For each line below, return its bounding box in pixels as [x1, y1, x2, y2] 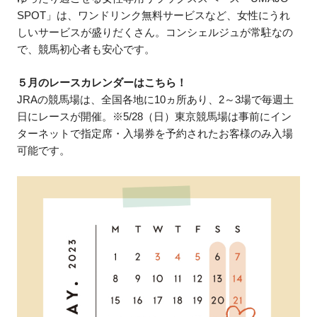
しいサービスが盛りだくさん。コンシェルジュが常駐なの [17, 25, 294, 38]
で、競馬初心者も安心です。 [17, 42, 156, 55]
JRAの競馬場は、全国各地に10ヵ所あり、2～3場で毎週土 [17, 93, 294, 106]
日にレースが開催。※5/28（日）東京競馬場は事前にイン [17, 110, 292, 123]
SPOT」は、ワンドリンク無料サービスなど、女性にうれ [17, 8, 291, 21]
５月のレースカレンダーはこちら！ [17, 76, 188, 89]
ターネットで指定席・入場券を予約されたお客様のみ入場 [17, 127, 294, 140]
